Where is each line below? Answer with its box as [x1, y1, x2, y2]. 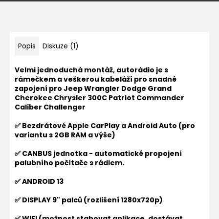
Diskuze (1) [43, 41, 79, 51]
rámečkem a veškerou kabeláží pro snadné [15, 74, 176, 84]
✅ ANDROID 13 [15, 176, 64, 186]
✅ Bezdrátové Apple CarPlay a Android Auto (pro [15, 121, 195, 131]
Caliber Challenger [15, 102, 86, 112]
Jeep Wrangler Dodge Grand [62, 84, 172, 93]
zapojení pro [15, 84, 62, 93]
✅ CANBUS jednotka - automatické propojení [15, 149, 182, 158]
